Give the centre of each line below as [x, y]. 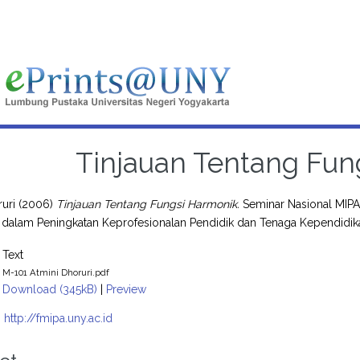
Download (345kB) [50, 289]
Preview [127, 289]
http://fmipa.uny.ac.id [59, 318]
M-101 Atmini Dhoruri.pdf [56, 272]
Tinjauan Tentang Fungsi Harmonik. [148, 204]
